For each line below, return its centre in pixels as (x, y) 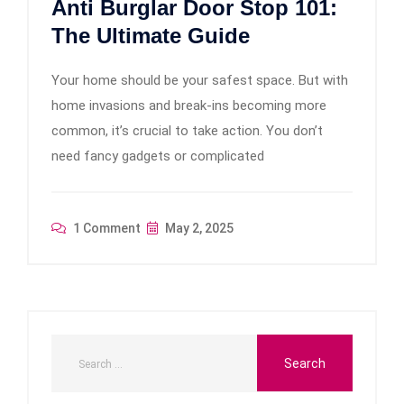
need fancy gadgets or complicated (158, 156)
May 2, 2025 (198, 228)
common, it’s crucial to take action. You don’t (187, 130)
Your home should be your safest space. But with (200, 80)
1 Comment (106, 228)
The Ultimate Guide (151, 35)
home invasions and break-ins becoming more (189, 105)
